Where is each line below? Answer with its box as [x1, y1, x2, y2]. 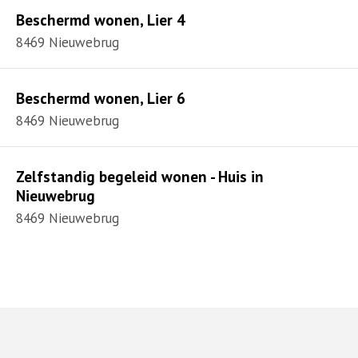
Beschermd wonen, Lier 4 [16, 10, 185, 30]
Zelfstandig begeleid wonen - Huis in [16, 166, 264, 186]
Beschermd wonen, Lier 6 [16, 88, 185, 108]
